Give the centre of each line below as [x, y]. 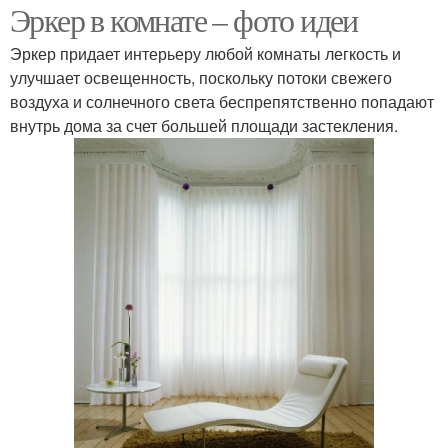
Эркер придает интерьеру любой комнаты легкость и [205, 53]
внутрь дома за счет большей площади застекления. [204, 125]
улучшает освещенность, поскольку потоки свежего [201, 77]
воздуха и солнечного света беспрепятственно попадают [222, 101]
